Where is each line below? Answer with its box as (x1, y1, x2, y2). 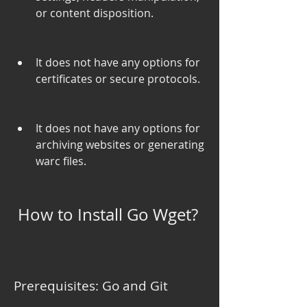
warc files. (36, 153, 86, 169)
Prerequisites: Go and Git (14, 277, 168, 295)
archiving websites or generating (36, 137, 204, 153)
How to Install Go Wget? (18, 204, 198, 226)
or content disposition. (36, 5, 153, 21)
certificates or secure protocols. (36, 71, 200, 87)
